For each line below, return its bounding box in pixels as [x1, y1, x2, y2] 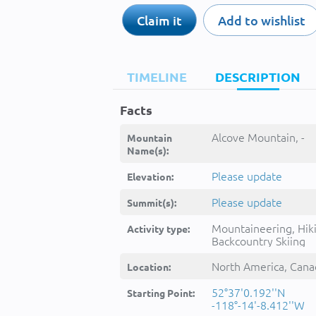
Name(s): [127, 144, 169, 157]
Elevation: [127, 170, 174, 183]
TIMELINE [127, 68, 187, 85]
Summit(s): [127, 196, 176, 209]
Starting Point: [127, 286, 195, 299]
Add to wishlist [217, 12, 305, 28]
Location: [127, 260, 171, 273]
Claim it [136, 12, 182, 28]
